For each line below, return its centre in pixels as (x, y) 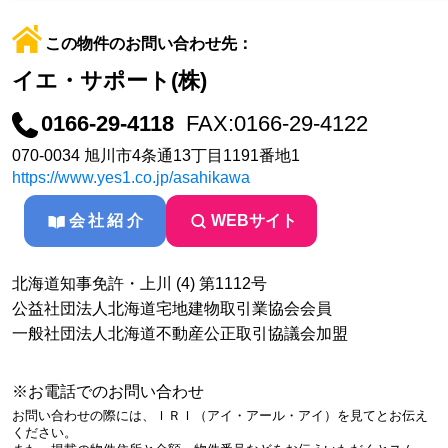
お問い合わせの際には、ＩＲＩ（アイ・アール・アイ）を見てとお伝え (220, 415)
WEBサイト (253, 220)
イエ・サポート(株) (109, 81)
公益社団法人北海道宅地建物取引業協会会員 (172, 308)
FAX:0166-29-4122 (277, 124)
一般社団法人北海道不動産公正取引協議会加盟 (180, 333)
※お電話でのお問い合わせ (108, 391)
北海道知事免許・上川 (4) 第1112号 (139, 283)
